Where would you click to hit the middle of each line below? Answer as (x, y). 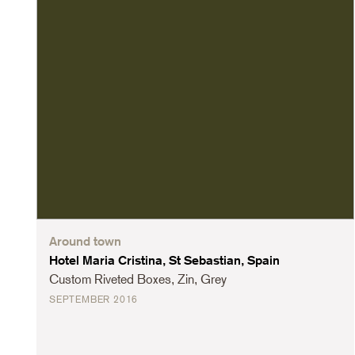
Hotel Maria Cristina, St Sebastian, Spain (164, 260)
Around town (85, 241)
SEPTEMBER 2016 (94, 299)
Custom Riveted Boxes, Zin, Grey (138, 279)
